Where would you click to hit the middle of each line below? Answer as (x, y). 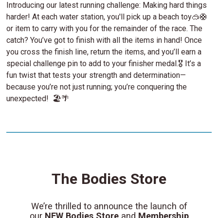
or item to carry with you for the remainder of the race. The (105, 29)
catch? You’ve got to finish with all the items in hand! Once (104, 40)
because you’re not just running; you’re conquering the (97, 87)
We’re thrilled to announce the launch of (109, 206)
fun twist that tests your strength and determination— (96, 75)
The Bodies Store (109, 179)
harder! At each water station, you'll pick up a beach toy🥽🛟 (107, 17)
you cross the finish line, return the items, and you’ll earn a (104, 52)
